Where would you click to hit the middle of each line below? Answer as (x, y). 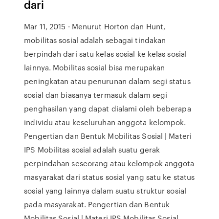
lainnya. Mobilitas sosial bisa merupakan (95, 67)
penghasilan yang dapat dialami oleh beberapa (108, 109)
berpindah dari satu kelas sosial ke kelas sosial (106, 54)
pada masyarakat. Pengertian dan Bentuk (97, 204)
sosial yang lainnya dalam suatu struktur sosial (105, 191)
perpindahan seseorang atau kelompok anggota (109, 163)
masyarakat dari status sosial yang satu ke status (109, 177)
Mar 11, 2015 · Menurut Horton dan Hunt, (95, 26)
